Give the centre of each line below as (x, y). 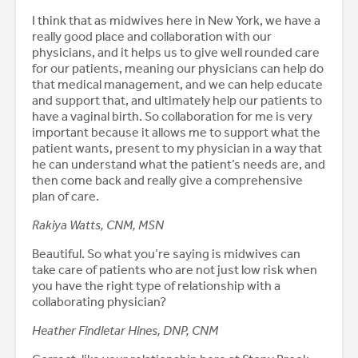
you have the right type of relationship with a (156, 286)
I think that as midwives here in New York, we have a (176, 21)
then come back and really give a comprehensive (167, 181)
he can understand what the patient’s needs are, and (179, 165)
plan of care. (66, 197)
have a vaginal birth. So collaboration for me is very (172, 117)
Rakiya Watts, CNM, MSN (99, 225)
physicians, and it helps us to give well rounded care (176, 53)
